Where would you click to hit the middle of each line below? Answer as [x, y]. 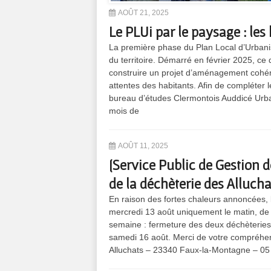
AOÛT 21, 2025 [143, 12]
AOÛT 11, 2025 [143, 145]
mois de [124, 110]
